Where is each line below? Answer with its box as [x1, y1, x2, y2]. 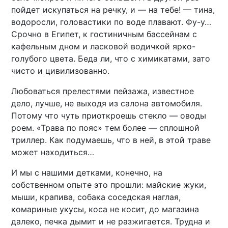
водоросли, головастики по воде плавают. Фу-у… [11, 16, 212, 27]
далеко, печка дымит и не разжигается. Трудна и [11, 216, 211, 226]
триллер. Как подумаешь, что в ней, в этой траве [11, 134, 211, 145]
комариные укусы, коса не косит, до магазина [11, 204, 199, 214]
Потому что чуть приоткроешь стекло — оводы [11, 110, 207, 121]
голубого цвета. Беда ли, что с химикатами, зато [11, 53, 211, 64]
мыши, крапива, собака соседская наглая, [11, 191, 181, 202]
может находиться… [11, 147, 95, 157]
